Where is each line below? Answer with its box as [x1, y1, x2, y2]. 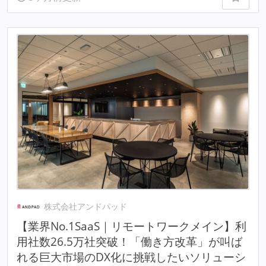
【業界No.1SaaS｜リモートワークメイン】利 [16, 217, 246, 234]
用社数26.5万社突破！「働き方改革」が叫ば [16, 233, 242, 249]
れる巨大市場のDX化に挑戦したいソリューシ [16, 248, 246, 265]
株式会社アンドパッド [44, 200, 128, 212]
